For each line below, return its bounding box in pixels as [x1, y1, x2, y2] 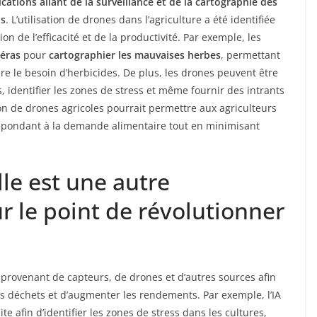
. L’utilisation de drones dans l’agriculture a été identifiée [6, 13, 275, 27]
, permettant [221, 48, 280, 62]
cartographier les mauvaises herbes [49, 48, 221, 62]
